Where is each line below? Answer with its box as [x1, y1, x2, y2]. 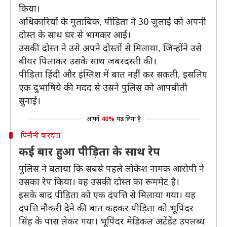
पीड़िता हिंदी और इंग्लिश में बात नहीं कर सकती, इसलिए [19, 68, 207, 80]
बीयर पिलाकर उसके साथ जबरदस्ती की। [19, 55, 157, 67]
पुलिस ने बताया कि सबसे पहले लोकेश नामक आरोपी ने [19, 162, 204, 174]
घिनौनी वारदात [20, 130, 60, 140]
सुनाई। [19, 94, 41, 106]
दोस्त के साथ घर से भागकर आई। [19, 28, 131, 41]
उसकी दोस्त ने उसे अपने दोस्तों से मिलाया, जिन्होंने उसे [19, 42, 202, 54]
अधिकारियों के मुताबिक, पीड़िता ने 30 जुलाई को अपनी [19, 15, 206, 27]
